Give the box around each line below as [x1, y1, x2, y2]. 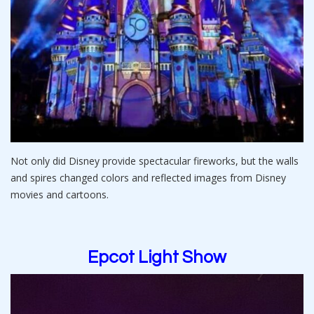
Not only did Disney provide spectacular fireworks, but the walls [11, 154, 299, 168]
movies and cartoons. [11, 188, 109, 202]
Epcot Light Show [88, 248, 226, 267]
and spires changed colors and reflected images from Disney [11, 171, 286, 185]
